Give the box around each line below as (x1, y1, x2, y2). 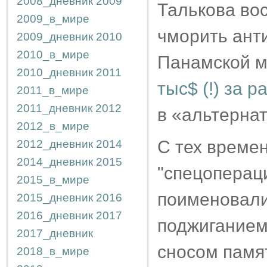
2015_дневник (17, 191, 93, 204)
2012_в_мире (17, 120, 89, 132)
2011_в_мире (17, 84, 89, 97)
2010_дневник (17, 66, 93, 79)
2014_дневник (17, 156, 93, 168)
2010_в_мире (17, 48, 89, 61)
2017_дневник (17, 227, 93, 240)
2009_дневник (17, 30, 93, 43)
